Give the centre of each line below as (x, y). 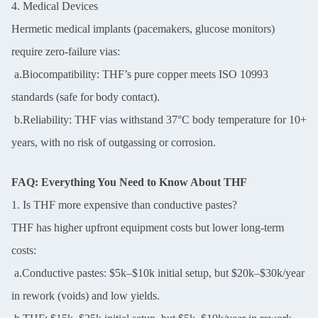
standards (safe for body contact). (86, 97)
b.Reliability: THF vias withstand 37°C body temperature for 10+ (159, 119)
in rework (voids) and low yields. (86, 295)
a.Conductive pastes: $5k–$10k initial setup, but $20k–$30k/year (158, 273)
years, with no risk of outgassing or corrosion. (114, 142)
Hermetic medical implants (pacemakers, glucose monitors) (143, 28)
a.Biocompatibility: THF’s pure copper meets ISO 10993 (140, 74)
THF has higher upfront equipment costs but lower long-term (148, 227)
